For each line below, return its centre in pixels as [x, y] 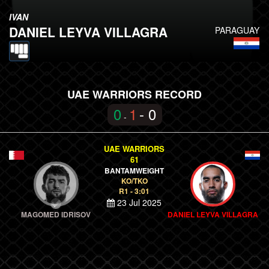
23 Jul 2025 [138, 202]
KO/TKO [134, 181]
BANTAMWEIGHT [134, 171]
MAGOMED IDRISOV [56, 214]
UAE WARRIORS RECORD [134, 94]
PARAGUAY [237, 30]
